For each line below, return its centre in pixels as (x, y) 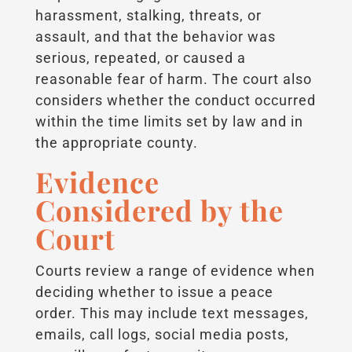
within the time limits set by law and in (169, 121)
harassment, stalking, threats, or (148, 15)
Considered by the (159, 209)
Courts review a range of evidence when (175, 270)
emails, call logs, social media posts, (162, 334)
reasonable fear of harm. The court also (173, 79)
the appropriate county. (116, 142)
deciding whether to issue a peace (154, 291)
